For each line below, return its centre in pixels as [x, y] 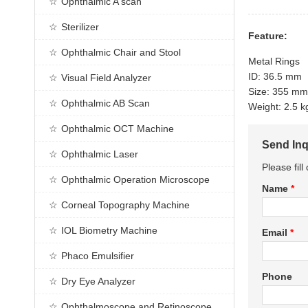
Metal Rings [274, 61]
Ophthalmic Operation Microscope [135, 179]
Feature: [268, 36]
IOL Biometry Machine [109, 230]
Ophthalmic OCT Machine [118, 129]
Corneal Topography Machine [125, 205]
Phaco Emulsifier [98, 256]
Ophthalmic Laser [100, 154]
